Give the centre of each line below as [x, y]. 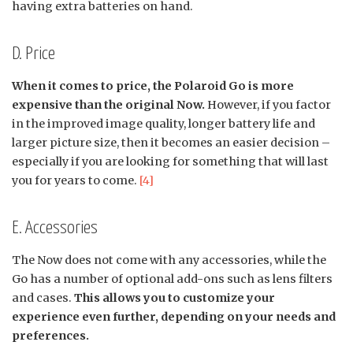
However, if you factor [268, 104]
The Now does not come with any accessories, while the [169, 260]
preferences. [50, 335]
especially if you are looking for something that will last [170, 161]
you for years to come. [76, 180]
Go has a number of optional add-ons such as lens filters [172, 279]
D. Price [33, 54]
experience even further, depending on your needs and [174, 316]
